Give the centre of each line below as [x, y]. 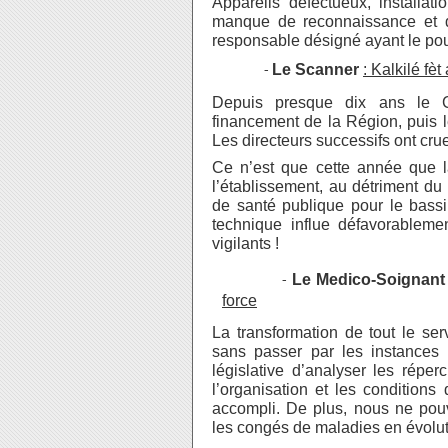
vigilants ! [245, 243]
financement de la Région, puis [325, 121]
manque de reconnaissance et [328, 21]
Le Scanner [317, 69]
